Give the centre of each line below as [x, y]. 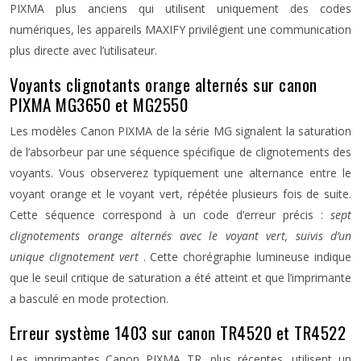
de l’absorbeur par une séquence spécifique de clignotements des [180, 152]
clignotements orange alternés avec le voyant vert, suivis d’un [180, 236]
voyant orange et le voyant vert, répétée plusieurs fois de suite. [180, 194]
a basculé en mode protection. [89, 299]
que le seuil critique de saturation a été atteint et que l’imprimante [180, 278]
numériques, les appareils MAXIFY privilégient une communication [180, 29]
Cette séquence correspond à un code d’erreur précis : [170, 215]
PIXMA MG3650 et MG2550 [99, 104]
